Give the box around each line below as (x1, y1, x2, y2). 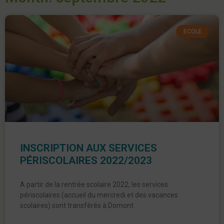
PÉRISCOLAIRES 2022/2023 (20, 154, 152, 166)
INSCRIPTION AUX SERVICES (20, 142, 157, 154)
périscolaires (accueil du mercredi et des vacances (20, 191, 178, 199)
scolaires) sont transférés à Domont (20, 201, 133, 209)
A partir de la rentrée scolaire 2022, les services (20, 180, 168, 188)
